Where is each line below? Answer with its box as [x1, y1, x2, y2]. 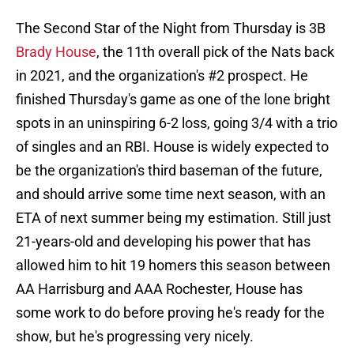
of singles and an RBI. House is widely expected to [16, 138, 329, 156]
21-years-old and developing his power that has [16, 233, 311, 250]
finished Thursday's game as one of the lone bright [16, 91, 330, 108]
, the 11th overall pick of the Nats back [96, 43, 334, 61]
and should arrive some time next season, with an [16, 186, 326, 203]
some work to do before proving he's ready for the [16, 304, 325, 322]
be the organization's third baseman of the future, [16, 162, 322, 179]
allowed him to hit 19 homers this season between [16, 257, 330, 274]
